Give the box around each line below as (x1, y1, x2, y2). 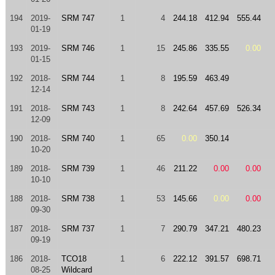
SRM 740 (61, 134, 95, 143)
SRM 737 (61, 224, 95, 233)
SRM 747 (61, 14, 95, 23)
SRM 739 (61, 164, 95, 173)
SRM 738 (61, 194, 95, 203)
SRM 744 (61, 74, 95, 83)
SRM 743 (61, 104, 95, 113)
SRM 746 (61, 44, 95, 53)
